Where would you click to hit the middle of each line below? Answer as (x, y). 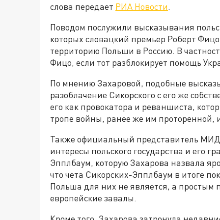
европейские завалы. (93, 198)
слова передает (83, 7)
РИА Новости (142, 7)
